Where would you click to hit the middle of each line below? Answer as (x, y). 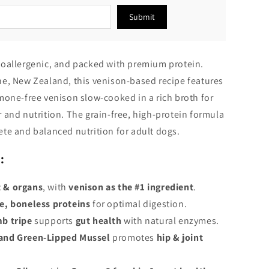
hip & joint (180, 238)
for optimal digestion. (140, 204)
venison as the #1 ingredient (131, 187)
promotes (134, 238)
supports (54, 221)
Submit (142, 17)
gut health (98, 221)
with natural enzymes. (171, 221)
